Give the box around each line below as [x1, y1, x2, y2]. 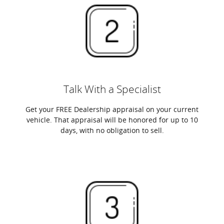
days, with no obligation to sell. [60, 125, 164, 135]
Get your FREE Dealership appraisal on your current [25, 104, 198, 114]
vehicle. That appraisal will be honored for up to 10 [26, 115, 198, 124]
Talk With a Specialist [63, 83, 161, 95]
